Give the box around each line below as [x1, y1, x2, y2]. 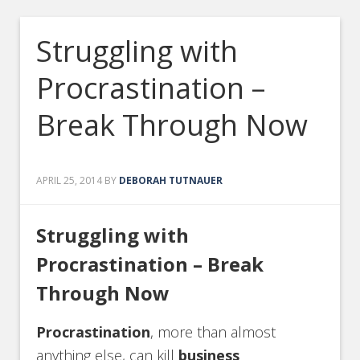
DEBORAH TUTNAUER [119, 174, 223, 187]
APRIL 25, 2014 [36, 174, 103, 187]
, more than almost [150, 322, 276, 342]
